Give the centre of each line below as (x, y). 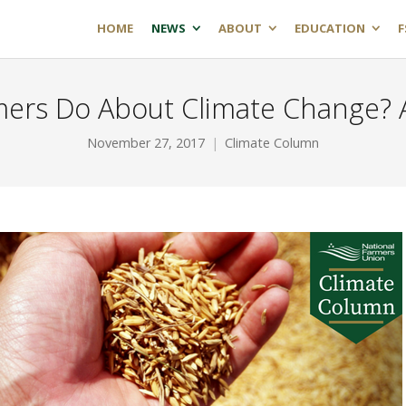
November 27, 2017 (146, 143)
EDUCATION (330, 28)
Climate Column (272, 143)
